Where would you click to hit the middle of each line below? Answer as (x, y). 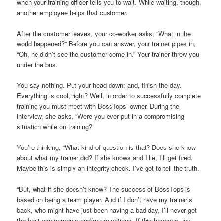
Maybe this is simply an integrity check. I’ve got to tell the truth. (108, 168)
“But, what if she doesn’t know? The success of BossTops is (104, 189)
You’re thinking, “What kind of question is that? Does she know (107, 147)
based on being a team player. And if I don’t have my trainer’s (105, 199)
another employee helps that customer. (73, 13)
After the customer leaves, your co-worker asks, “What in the (104, 34)
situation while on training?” (56, 127)
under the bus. (37, 65)
